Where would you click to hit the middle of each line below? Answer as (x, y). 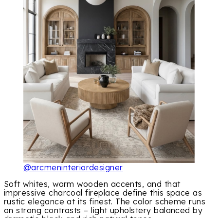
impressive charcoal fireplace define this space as (103, 193)
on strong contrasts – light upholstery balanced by (103, 210)
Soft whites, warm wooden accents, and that (92, 184)
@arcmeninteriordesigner (73, 168)
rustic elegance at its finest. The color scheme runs (105, 202)
